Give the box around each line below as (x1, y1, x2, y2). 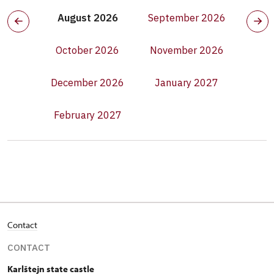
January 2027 (155, 76, 218, 89)
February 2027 (53, 108, 122, 122)
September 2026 (147, 11, 226, 24)
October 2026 (56, 43, 119, 57)
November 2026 (149, 43, 224, 57)
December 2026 (51, 76, 124, 89)
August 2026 (57, 11, 118, 24)
